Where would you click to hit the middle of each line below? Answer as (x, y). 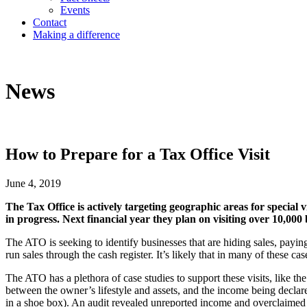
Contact (50, 22)
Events (75, 10)
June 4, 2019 (33, 183)
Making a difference (76, 35)
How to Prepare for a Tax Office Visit (138, 154)
